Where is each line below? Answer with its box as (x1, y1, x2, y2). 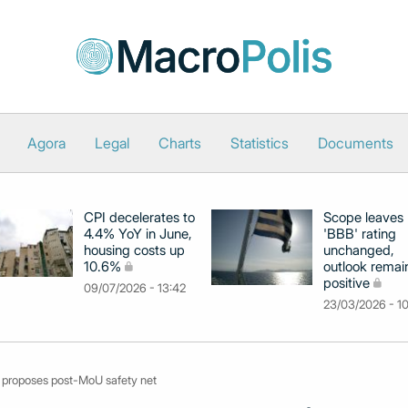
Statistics (230, 134, 289, 152)
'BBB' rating (323, 225, 396, 242)
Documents (318, 134, 393, 152)
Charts (158, 134, 201, 152)
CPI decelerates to (84, 209, 195, 226)
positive (323, 274, 370, 291)
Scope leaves (323, 209, 403, 226)
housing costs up (84, 241, 185, 259)
